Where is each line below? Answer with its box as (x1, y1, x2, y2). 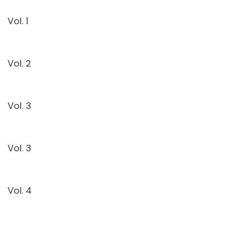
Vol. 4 (8, 184, 32, 197)
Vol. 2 (8, 57, 31, 70)
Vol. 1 (8, 15, 28, 27)
